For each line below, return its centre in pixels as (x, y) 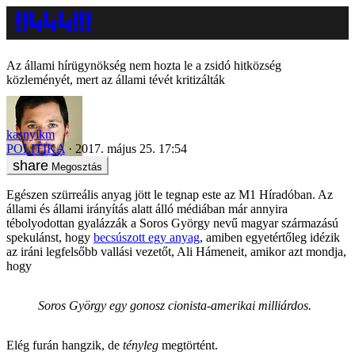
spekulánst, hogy (50, 237)
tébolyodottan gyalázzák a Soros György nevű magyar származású (172, 223)
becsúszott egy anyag (147, 237)
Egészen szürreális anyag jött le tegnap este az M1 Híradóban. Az (170, 194)
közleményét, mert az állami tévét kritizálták (116, 80)
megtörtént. (188, 345)
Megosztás (77, 166)
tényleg (141, 345)
